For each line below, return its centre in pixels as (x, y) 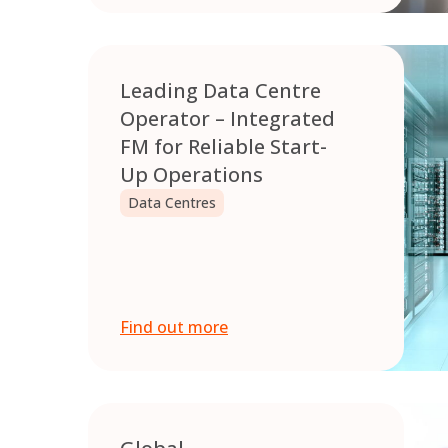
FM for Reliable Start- (223, 147)
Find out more (174, 327)
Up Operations (191, 175)
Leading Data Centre (220, 91)
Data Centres (172, 203)
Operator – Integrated (227, 119)
